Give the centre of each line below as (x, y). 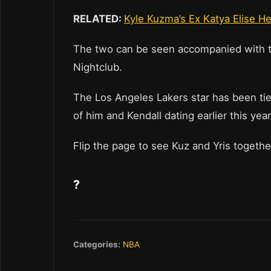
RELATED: (99, 19)
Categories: (97, 245)
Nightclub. (98, 67)
